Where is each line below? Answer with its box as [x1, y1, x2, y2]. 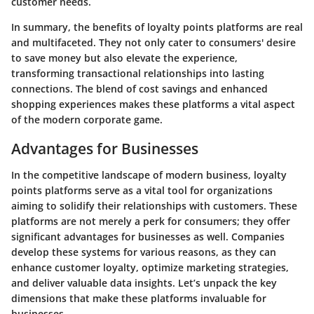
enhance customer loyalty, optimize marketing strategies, [11, 261, 289, 275]
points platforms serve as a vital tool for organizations [11, 184, 273, 198]
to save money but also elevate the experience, [11, 50, 238, 64]
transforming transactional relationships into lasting [11, 66, 264, 80]
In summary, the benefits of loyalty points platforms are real [11, 20, 303, 34]
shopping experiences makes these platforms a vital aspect [11, 97, 295, 111]
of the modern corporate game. [11, 112, 163, 126]
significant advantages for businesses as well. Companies [11, 230, 285, 244]
